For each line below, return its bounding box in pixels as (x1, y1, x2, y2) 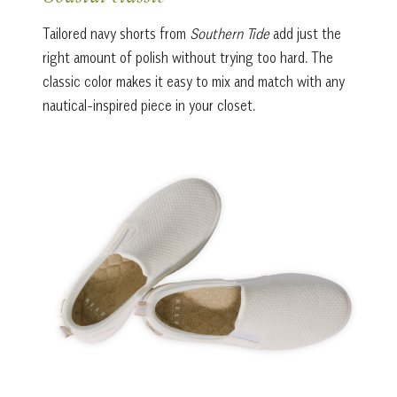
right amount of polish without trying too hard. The (42, 49, 333, 67)
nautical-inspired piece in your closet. (42, 97, 255, 115)
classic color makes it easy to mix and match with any (42, 73, 345, 91)
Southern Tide (189, 25, 269, 43)
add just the (269, 25, 341, 43)
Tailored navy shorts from (42, 25, 190, 43)
